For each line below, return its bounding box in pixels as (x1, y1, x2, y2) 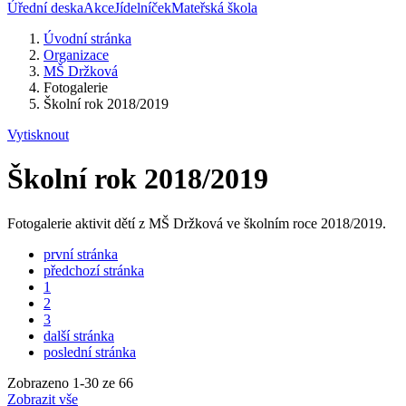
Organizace (43, 47, 109, 63)
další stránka (43, 327, 114, 343)
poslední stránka (43, 343, 136, 360)
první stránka (43, 246, 118, 262)
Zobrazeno (7, 374, 72, 391)
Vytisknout (7, 127, 69, 142)
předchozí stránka (43, 262, 144, 278)
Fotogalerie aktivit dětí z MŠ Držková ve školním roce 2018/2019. (7, 215, 386, 231)
